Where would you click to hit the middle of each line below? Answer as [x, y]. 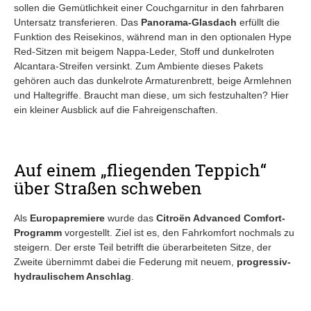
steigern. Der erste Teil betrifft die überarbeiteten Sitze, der [143, 247]
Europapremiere [67, 218]
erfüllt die [258, 22]
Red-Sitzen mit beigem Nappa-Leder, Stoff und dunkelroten [144, 51]
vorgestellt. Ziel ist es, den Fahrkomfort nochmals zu [178, 232]
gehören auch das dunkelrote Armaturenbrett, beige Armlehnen [153, 80]
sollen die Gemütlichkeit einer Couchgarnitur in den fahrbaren [149, 7]
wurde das [131, 218]
